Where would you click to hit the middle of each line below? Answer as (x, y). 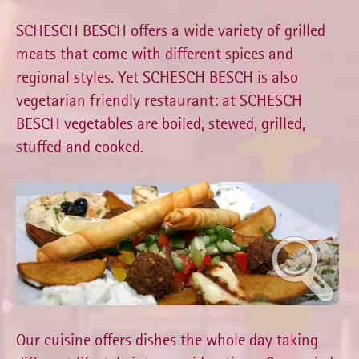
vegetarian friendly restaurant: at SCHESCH (159, 101)
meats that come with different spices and (155, 54)
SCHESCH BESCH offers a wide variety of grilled (171, 31)
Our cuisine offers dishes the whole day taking (167, 339)
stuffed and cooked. (80, 147)
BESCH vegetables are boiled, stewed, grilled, (161, 124)
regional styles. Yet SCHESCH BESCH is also (157, 77)
